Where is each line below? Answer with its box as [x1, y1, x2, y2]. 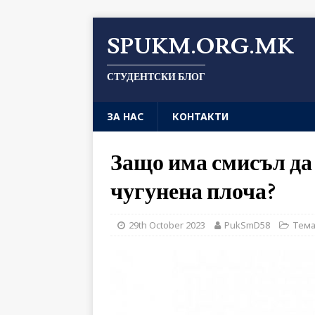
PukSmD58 [224, 219, 270, 231]
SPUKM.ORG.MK [107, 32, 294, 61]
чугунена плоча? [110, 177, 276, 207]
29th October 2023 [129, 219, 205, 231]
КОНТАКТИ [172, 110, 229, 123]
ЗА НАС [107, 110, 143, 123]
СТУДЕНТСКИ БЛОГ [107, 71, 205, 84]
